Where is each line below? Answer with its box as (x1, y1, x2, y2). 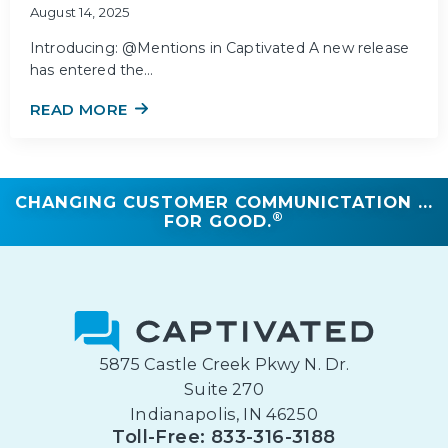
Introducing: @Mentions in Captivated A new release (30, 39, 410, 58)
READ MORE (30, 100, 128, 120)
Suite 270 (184, 379, 264, 400)
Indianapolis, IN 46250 (130, 404, 318, 425)
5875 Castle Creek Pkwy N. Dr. (98, 354, 350, 375)
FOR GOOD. (164, 211, 272, 232)
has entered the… (30, 61, 154, 80)
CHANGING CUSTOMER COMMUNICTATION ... (15, 192, 433, 213)
